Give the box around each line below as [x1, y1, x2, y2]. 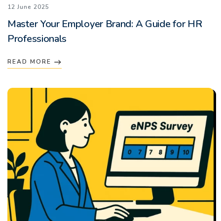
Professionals [7, 32, 67, 45]
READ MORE [7, 57, 54, 66]
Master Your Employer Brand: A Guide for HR [7, 17, 202, 31]
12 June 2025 [7, 2, 49, 11]
